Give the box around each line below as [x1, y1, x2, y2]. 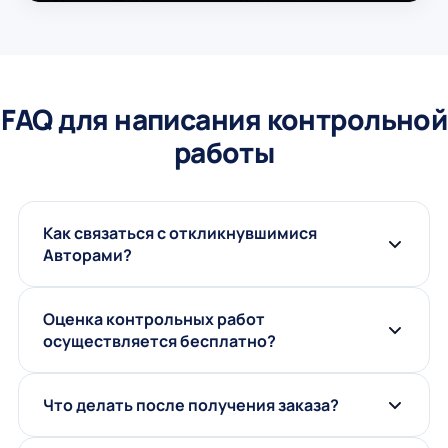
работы [173, 132, 275, 171]
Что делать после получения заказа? [42, 393, 339, 416]
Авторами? [42, 243, 132, 266]
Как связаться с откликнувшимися [42, 221, 317, 244]
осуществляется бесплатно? [42, 329, 276, 352]
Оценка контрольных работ [42, 307, 265, 330]
